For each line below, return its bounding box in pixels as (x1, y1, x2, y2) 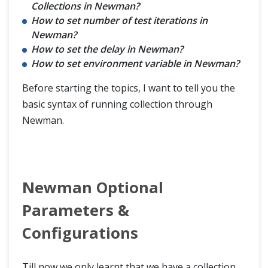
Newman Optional (22, 177, 163, 198)
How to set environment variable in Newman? (31, 57, 239, 70)
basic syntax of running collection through (22, 98, 212, 111)
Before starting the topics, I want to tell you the (22, 81, 235, 95)
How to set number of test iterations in (31, 14, 208, 27)
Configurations (22, 223, 138, 243)
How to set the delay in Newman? (31, 42, 183, 56)
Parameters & (22, 200, 129, 221)
